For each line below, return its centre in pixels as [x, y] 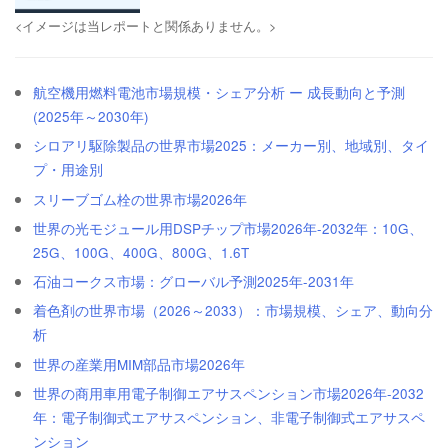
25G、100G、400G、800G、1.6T [141, 252]
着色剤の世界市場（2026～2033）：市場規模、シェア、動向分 [233, 311]
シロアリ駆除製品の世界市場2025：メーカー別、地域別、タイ [231, 146]
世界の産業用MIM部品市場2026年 [139, 364]
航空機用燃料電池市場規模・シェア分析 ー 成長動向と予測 [219, 93]
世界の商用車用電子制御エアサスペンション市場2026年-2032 [228, 393]
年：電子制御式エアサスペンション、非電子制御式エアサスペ [229, 417]
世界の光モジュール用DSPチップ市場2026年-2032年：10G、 [228, 228]
